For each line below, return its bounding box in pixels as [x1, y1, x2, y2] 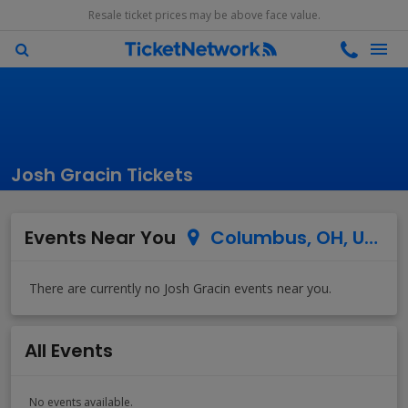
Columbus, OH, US [201, 225, 364, 250]
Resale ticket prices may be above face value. [87, 7, 321, 23]
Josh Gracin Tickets [11, 162, 193, 188]
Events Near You [25, 225, 176, 250]
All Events [25, 338, 113, 363]
